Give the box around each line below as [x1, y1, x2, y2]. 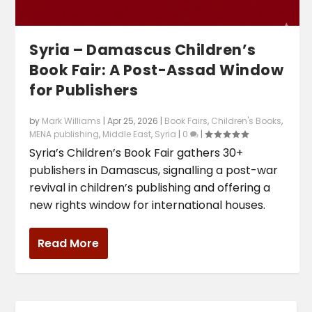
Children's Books [211, 115, 282, 127]
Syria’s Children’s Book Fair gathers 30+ [29, 145, 244, 162]
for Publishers [29, 80, 139, 101]
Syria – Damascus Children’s [29, 40, 256, 61]
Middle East [102, 128, 152, 141]
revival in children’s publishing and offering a [29, 180, 271, 196]
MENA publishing [29, 128, 100, 141]
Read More [38, 235, 100, 252]
